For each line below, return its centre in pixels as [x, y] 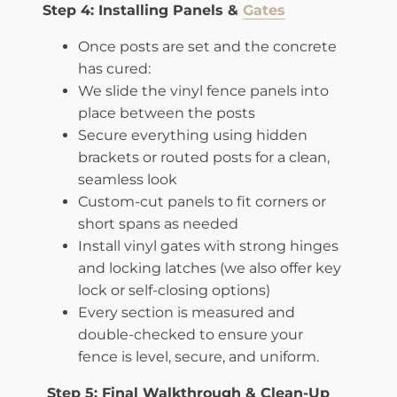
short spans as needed [158, 223]
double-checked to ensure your [191, 334]
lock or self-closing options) [174, 290]
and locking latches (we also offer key [210, 268]
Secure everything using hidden [193, 135]
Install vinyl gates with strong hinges [208, 245]
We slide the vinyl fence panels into [203, 90]
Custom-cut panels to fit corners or [202, 201]
